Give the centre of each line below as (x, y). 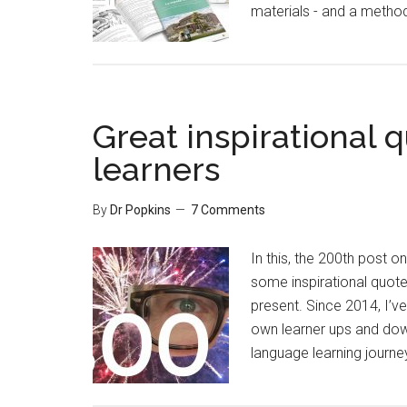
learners (156, 169)
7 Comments (228, 210)
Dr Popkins (140, 210)
